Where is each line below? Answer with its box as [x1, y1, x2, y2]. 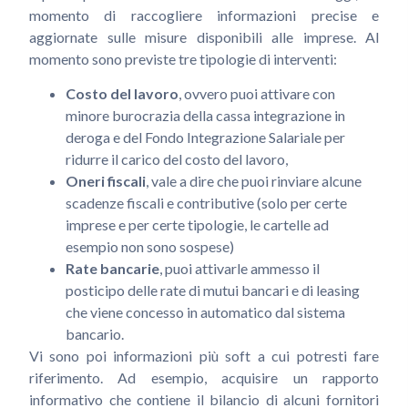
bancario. [66, 325, 124, 343]
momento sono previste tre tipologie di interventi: [29, 49, 340, 67]
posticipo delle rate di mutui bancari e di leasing [66, 281, 360, 300]
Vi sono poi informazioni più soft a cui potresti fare [29, 347, 379, 365]
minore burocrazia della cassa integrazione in [66, 107, 345, 125]
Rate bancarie [66, 260, 159, 278]
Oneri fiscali [66, 172, 146, 190]
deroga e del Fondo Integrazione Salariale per [66, 128, 345, 147]
